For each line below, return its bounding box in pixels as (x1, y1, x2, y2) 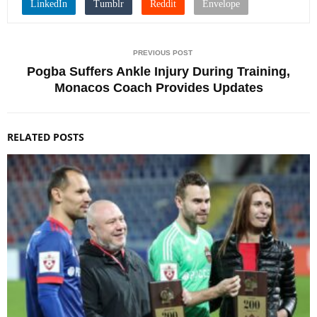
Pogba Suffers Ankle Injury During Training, (27, 64, 290, 79)
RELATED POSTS (7, 129, 84, 144)
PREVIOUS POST (133, 48, 192, 57)
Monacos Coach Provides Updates (54, 80, 263, 95)
